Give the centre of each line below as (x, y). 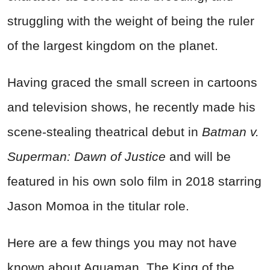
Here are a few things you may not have (122, 243)
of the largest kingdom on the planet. (113, 46)
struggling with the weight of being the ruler (131, 21)
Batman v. (231, 132)
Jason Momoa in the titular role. (98, 206)
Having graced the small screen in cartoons (132, 83)
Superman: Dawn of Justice (86, 157)
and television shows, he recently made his (131, 107)
